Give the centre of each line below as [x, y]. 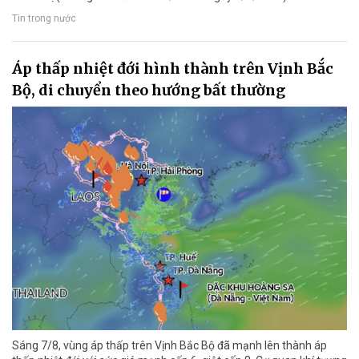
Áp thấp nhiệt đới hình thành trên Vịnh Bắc [173, 69]
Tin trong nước [44, 18]
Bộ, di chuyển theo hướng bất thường [149, 91]
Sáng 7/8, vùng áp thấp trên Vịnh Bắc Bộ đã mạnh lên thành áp [169, 345]
